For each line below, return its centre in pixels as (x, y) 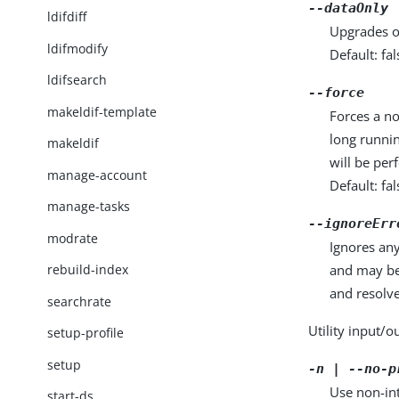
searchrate (80, 301)
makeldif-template (102, 111)
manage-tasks (89, 207)
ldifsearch (77, 80)
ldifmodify (78, 48)
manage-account (98, 175)
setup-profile (86, 333)
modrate (73, 238)
